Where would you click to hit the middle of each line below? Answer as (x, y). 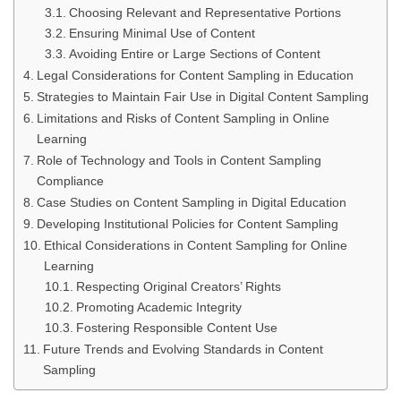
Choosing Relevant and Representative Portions (205, 13)
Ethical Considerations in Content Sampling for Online (195, 245)
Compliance (70, 181)
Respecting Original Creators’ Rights (178, 287)
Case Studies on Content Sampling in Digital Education (191, 202)
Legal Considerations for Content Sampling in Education (195, 75)
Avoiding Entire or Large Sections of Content (194, 54)
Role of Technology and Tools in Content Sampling (179, 160)
